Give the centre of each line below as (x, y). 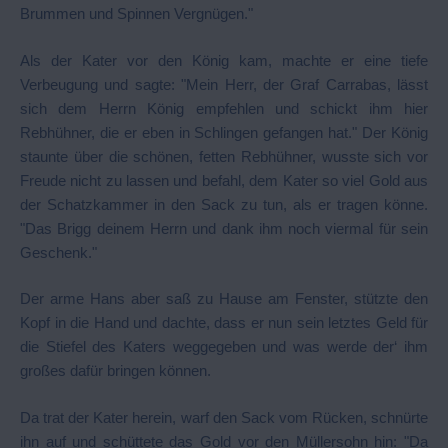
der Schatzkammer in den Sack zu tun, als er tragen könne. (224, 204)
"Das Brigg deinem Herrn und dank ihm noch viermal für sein (224, 228)
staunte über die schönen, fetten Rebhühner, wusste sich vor (224, 156)
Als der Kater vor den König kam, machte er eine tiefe (224, 60)
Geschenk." (58, 252)
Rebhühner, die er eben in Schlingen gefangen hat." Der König (224, 132)
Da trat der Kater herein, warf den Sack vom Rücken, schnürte (224, 417)
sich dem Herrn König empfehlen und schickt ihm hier (224, 108)
